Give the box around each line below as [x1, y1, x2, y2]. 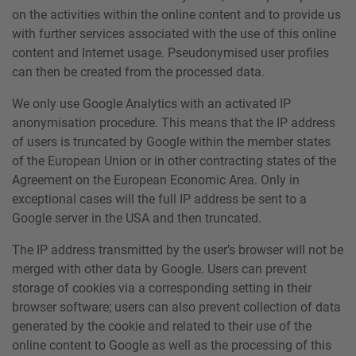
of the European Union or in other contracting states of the [12, 153, 336, 168]
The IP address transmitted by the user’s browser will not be [12, 242, 343, 257]
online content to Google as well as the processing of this [12, 337, 331, 353]
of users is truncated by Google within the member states [12, 133, 331, 149]
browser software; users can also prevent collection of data [12, 299, 341, 315]
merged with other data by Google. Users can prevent [12, 261, 307, 277]
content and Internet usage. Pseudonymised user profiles [12, 44, 329, 60]
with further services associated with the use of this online [12, 25, 336, 41]
